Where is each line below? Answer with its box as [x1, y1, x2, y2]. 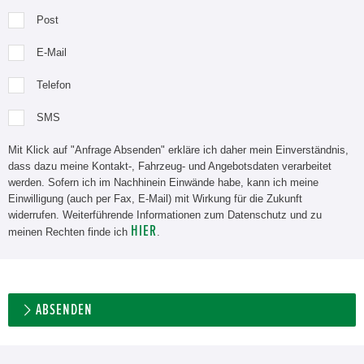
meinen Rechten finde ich [8, 226, 131, 238]
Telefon [37, 79, 71, 91]
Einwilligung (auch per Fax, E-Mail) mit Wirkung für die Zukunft [8, 193, 302, 205]
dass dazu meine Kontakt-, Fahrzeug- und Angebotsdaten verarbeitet [8, 160, 331, 172]
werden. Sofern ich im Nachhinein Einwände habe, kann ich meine [8, 176, 318, 188]
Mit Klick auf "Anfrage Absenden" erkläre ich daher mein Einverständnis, [8, 144, 349, 156]
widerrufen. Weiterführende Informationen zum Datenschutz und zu [8, 209, 322, 221]
